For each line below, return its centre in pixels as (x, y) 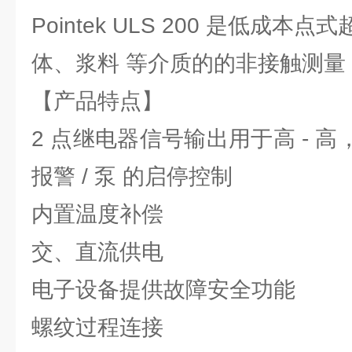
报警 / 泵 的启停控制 (135, 176)
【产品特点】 (97, 101)
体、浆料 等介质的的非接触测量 (189, 63)
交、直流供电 (97, 252)
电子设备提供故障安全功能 (167, 290)
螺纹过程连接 (97, 327)
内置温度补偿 (97, 214)
